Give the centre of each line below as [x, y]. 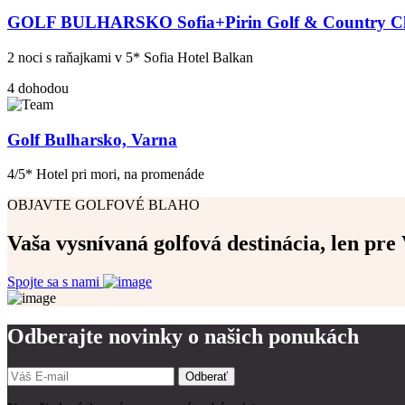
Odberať [207, 376]
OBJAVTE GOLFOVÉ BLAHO [104, 205]
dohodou [43, 88]
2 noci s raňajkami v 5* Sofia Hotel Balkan [130, 57]
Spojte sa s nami [55, 282]
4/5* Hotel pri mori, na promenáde [106, 174]
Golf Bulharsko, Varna [92, 139]
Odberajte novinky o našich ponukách [183, 337]
